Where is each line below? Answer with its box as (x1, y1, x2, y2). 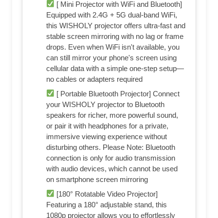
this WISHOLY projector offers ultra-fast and (46, 21, 185, 30)
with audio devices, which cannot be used (46, 164, 178, 173)
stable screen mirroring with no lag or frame (46, 32, 183, 40)
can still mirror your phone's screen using (46, 53, 177, 62)
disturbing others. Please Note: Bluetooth (46, 143, 175, 151)
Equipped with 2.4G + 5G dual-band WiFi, (46, 10, 177, 19)
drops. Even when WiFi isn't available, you (46, 42, 180, 51)
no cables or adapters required (46, 74, 143, 83)
